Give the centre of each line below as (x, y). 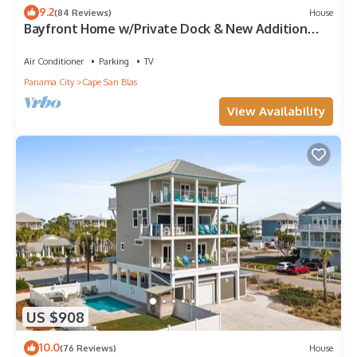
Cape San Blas (110, 82)
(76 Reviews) (88, 348)
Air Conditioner (54, 62)
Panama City (49, 82)
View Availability (276, 112)
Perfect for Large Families (102, 43)
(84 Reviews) (83, 12)
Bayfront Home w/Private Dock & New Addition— (173, 29)
